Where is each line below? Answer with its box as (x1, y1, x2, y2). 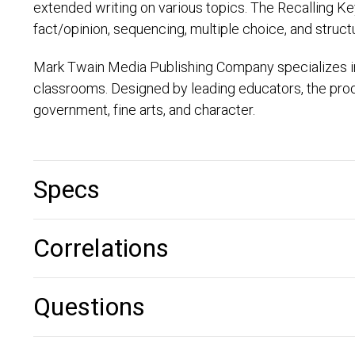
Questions (33, 288, 146, 326)
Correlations (33, 229, 170, 267)
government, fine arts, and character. (33, 99, 256, 121)
